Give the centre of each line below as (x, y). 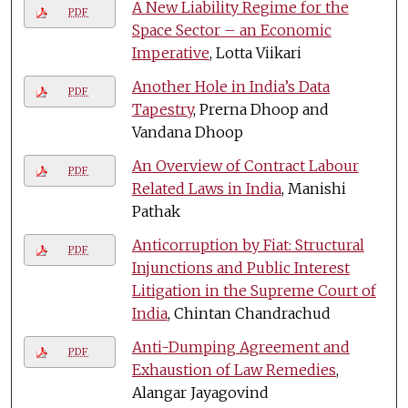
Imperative (170, 52)
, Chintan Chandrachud (249, 313)
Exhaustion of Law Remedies (234, 369)
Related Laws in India (206, 188)
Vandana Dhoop (187, 132)
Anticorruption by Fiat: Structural (248, 245)
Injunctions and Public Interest (240, 267)
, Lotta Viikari (255, 52)
